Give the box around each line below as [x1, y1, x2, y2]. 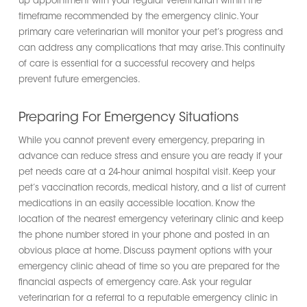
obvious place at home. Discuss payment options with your [18, 246, 272, 256]
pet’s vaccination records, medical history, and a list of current [18, 183, 286, 193]
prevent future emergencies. [18, 75, 140, 84]
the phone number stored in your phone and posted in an [18, 230, 269, 240]
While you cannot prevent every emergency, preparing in [18, 136, 265, 145]
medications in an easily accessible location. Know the [18, 199, 255, 208]
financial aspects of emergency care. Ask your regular [18, 278, 251, 287]
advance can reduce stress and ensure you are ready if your [18, 151, 282, 161]
